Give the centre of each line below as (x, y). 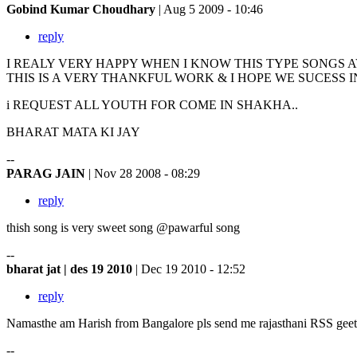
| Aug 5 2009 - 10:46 (211, 9)
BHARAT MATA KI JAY (73, 131)
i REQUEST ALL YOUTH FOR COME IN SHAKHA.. (152, 104)
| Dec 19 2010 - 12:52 (190, 269)
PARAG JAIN (47, 173)
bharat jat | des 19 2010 (71, 269)
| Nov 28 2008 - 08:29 (144, 173)
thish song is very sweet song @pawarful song (123, 227)
